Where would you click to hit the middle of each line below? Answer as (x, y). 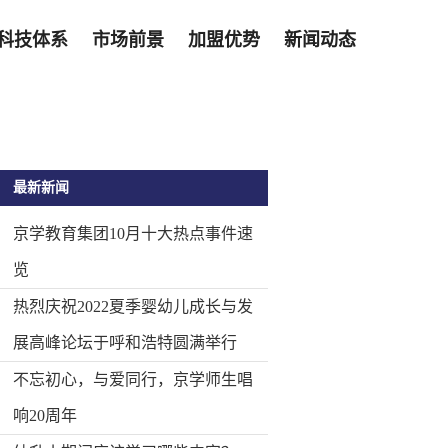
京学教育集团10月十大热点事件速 (133, 233)
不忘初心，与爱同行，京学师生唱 (133, 379)
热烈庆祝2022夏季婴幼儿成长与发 (133, 306)
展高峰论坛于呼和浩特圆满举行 (125, 342)
